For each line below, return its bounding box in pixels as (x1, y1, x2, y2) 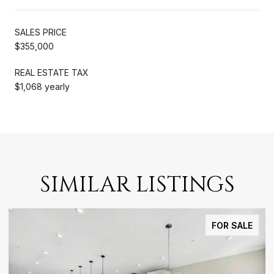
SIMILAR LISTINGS (39, 169, 235, 199)
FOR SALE (212, 220, 253, 231)
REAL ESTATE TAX (15, 67, 89, 78)
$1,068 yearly (15, 81, 70, 92)
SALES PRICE (15, 26, 67, 37)
